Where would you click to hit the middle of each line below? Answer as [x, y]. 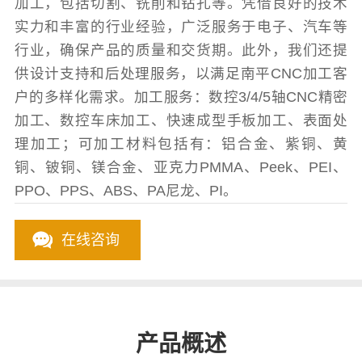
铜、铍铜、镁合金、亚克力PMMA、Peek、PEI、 [181, 168]
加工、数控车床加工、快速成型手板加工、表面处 [181, 121]
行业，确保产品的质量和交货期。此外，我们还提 [181, 51]
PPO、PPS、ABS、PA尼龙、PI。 [126, 191]
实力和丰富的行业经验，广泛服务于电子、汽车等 [181, 27]
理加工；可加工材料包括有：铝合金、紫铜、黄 [181, 144]
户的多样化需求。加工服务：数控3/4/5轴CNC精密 [181, 97]
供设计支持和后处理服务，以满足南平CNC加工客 [181, 74]
